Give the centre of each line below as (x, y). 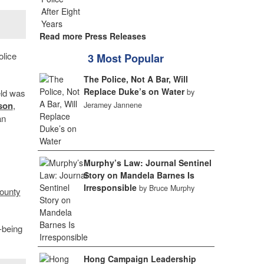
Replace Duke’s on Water (134, 91)
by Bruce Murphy (166, 188)
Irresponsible (110, 187)
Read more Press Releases (93, 36)
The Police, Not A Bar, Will (136, 79)
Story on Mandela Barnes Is (139, 175)
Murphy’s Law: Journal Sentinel (147, 163)
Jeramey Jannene (113, 105)
